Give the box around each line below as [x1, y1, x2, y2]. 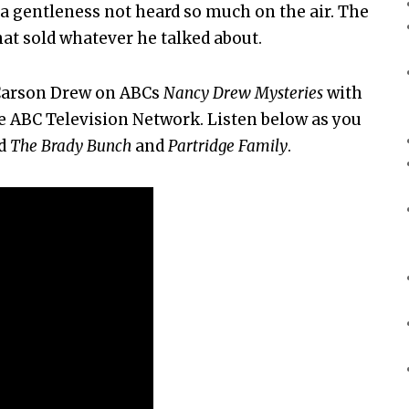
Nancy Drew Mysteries [163, 82, 323, 103]
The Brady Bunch [10, 135, 131, 156]
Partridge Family [168, 135, 288, 156]
